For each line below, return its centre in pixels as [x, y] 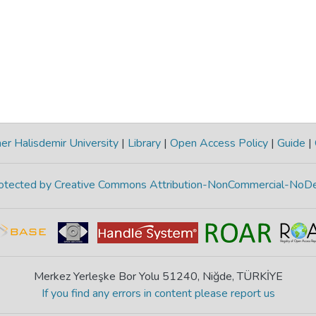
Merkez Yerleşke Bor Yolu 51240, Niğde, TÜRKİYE [158, 277]
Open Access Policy [219, 144]
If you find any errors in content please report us [158, 294]
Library [144, 144]
